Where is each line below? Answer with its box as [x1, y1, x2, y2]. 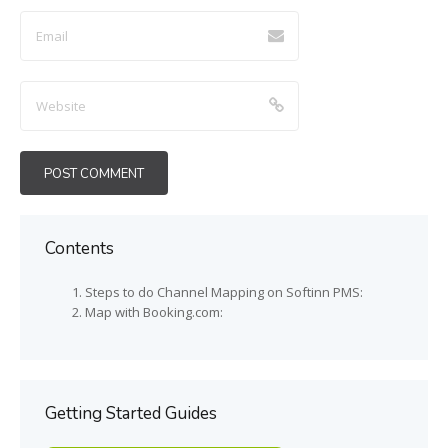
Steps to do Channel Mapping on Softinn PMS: [85, 282, 363, 301]
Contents [45, 236, 114, 260]
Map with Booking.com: [85, 302, 223, 321]
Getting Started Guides [45, 401, 217, 425]
